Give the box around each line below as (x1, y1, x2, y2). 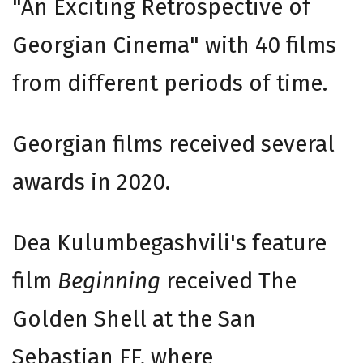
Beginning (58, 267, 160, 295)
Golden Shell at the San (12, 305, 256, 333)
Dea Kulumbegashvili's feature (12, 229, 327, 257)
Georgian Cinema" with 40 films (12, 32, 336, 59)
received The (160, 267, 297, 295)
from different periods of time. (12, 70, 327, 97)
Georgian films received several (12, 130, 335, 158)
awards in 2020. (12, 169, 170, 196)
